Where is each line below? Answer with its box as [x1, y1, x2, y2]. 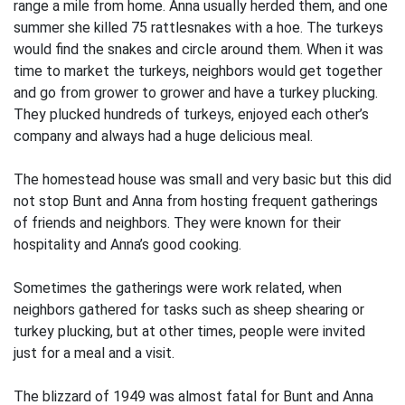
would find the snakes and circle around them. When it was [14, 41, 383, 58]
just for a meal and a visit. [14, 344, 174, 362]
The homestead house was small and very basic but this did [14, 171, 391, 188]
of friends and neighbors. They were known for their [14, 214, 341, 231]
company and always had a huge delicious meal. [14, 127, 313, 145]
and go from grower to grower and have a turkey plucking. [14, 84, 378, 101]
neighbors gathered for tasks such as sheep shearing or [14, 301, 364, 318]
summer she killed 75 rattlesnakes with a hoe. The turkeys [14, 19, 383, 36]
